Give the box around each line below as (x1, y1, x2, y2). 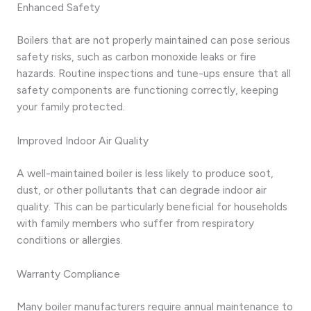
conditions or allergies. (17, 233, 123, 247)
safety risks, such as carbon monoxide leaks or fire (17, 50, 256, 64)
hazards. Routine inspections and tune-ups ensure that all (17, 67, 291, 81)
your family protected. (17, 100, 125, 114)
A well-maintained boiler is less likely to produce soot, (17, 167, 274, 180)
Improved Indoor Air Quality (17, 133, 149, 147)
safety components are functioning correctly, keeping (17, 83, 278, 97)
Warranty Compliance (17, 267, 120, 280)
